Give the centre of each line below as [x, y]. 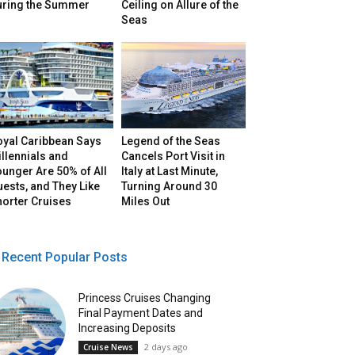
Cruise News [109, 347]
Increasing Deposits [128, 328]
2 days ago [166, 346]
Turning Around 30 [170, 187]
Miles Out [146, 202]
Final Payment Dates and [141, 313]
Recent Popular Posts [65, 258]
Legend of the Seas [171, 141]
